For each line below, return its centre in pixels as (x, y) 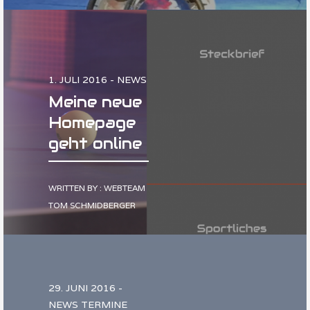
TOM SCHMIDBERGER (92, 205)
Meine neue (95, 102)
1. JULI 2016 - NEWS (98, 80)
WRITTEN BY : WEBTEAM (97, 188)
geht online (95, 143)
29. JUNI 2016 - (85, 288)
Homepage (92, 122)
